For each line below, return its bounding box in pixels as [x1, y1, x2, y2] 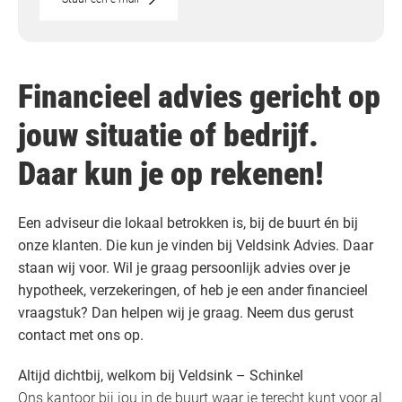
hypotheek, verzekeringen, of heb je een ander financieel [18, 282, 368, 300]
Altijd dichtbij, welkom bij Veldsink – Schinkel [18, 367, 303, 385]
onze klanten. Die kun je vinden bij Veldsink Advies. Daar [18, 237, 373, 255]
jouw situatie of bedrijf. [18, 117, 319, 155]
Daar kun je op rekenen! [18, 155, 324, 194]
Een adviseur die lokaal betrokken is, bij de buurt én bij [18, 214, 358, 232]
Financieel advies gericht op [18, 78, 380, 117]
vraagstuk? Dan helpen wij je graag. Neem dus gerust [18, 304, 354, 322]
